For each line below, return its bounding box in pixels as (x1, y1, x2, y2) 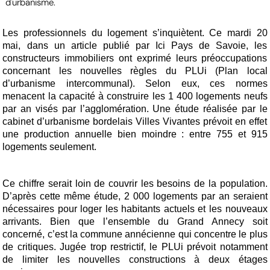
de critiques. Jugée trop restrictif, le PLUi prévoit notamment (2, 242, 268, 253)
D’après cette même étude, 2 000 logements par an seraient (2, 191, 268, 202)
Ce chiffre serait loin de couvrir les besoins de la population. (2, 178, 268, 189)
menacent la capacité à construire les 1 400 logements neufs (2, 91, 268, 102)
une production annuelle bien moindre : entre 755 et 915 (2, 129, 268, 140)
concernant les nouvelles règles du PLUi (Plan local (2, 66, 268, 77)
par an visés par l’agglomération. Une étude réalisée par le (2, 104, 268, 115)
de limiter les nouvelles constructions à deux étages (2, 254, 268, 265)
